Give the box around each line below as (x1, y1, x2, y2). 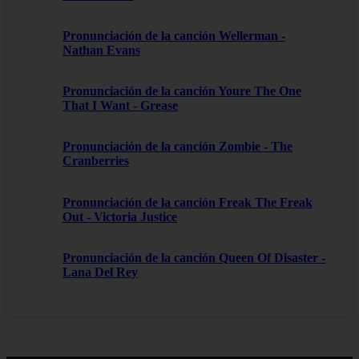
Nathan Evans (63, 42, 140, 57)
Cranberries (63, 154, 129, 168)
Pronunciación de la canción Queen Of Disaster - (63, 250, 325, 264)
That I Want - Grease (63, 99, 178, 113)
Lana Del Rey (63, 264, 138, 279)
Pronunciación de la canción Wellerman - (63, 28, 285, 42)
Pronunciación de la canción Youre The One (63, 84, 301, 99)
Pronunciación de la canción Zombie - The (63, 139, 292, 154)
